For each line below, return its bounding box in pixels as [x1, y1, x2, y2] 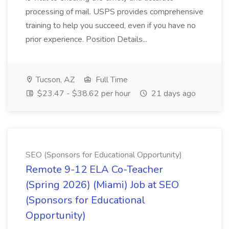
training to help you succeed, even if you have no [26, 20, 196, 31]
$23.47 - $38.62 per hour [35, 88, 130, 99]
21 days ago [149, 88, 196, 99]
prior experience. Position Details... [26, 34, 147, 45]
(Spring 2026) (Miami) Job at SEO [26, 178, 179, 192]
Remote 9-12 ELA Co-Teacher [26, 163, 163, 176]
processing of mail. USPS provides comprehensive [26, 6, 203, 17]
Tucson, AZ [34, 74, 75, 85]
